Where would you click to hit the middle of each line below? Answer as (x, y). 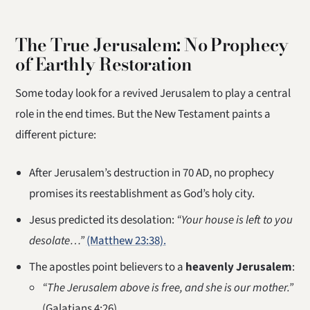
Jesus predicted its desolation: (102, 220)
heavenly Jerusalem (238, 267)
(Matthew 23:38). (126, 240)
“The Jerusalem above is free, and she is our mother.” (167, 288)
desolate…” (56, 240)
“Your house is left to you (234, 220)
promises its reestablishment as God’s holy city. (142, 193)
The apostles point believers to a (107, 267)
